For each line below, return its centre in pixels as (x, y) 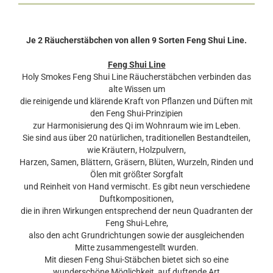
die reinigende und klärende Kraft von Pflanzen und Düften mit (136, 101)
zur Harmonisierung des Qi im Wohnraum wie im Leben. (136, 126)
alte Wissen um (136, 89)
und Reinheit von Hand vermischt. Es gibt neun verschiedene (136, 186)
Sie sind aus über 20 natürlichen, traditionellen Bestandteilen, (136, 138)
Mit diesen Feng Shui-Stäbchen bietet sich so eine (136, 260)
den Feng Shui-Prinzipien (136, 113)
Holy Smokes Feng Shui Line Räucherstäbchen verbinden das (136, 77)
